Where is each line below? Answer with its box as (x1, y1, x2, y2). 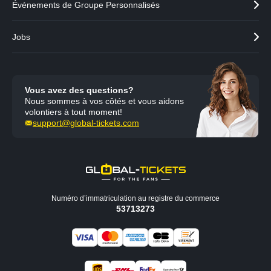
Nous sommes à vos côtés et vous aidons (25, 96, 184, 106)
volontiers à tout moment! (25, 107, 122, 117)
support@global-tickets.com (33, 118, 139, 128)
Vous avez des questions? (25, 85, 134, 95)
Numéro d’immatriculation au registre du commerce (51, 194, 220, 203)
